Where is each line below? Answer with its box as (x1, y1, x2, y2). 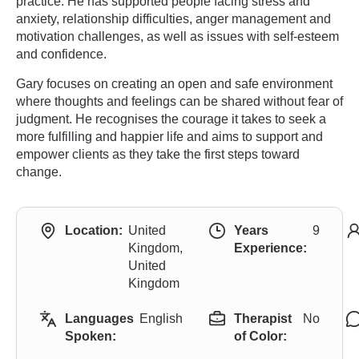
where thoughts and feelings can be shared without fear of (16, 95, 343, 108)
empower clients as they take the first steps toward (16, 147, 300, 161)
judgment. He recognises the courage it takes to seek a (16, 112, 326, 126)
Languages (65, 312, 134, 325)
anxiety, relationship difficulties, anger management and (16, 12, 331, 26)
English (139, 312, 183, 325)
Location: (65, 224, 123, 237)
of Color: (234, 329, 287, 343)
